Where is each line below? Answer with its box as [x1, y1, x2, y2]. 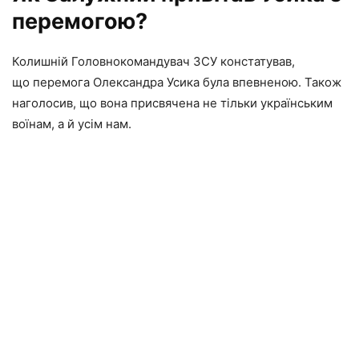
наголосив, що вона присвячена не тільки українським [12, 95, 333, 111]
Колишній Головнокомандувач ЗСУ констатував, [12, 54, 295, 70]
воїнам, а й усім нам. [12, 116, 131, 132]
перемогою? [12, 8, 147, 35]
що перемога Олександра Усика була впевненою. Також [12, 75, 341, 91]
